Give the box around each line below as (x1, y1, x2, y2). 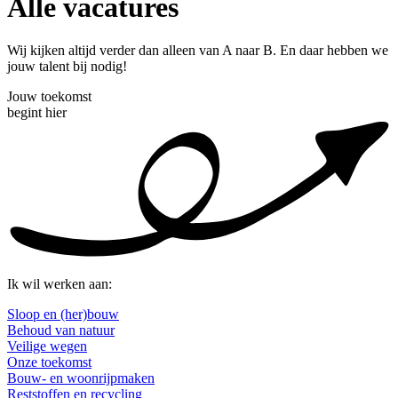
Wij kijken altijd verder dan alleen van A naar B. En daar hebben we (7, 43, 388, 59)
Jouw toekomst (7, 89, 92, 105)
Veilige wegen (7, 338, 87, 354)
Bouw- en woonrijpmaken (7, 370, 155, 386)
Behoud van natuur (7, 322, 115, 338)
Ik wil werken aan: (7, 275, 112, 291)
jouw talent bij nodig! (7, 59, 127, 75)
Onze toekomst (7, 354, 92, 370)
